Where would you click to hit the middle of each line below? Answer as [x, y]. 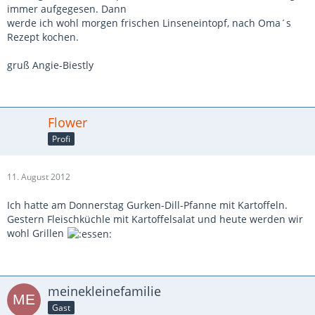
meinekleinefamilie [104, 291]
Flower [67, 122]
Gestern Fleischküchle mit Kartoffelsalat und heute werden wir [155, 219]
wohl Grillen [37, 233]
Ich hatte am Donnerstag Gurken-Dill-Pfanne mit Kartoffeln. [147, 205]
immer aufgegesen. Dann [67, 8]
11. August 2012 [39, 176]
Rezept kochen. [43, 37]
